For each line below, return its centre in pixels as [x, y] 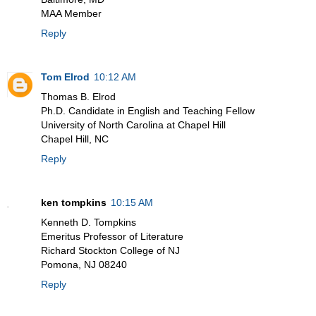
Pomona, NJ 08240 [84, 264]
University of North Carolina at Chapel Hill [133, 124]
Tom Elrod [65, 77]
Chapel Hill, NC [75, 139]
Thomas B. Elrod [78, 96]
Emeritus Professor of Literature [112, 236]
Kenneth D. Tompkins [89, 222]
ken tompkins [74, 202]
